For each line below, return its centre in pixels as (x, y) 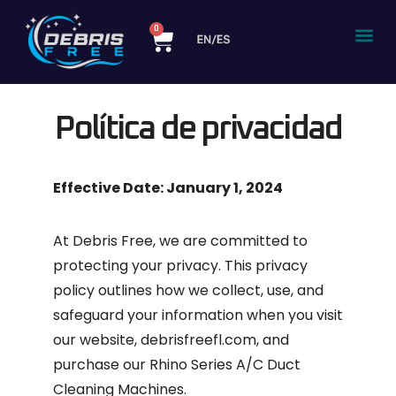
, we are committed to (230, 241)
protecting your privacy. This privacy (180, 266)
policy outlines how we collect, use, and (188, 290)
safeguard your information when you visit (198, 315)
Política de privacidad (198, 129)
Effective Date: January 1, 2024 (168, 188)
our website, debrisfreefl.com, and (171, 340)
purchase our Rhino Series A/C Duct (177, 365)
